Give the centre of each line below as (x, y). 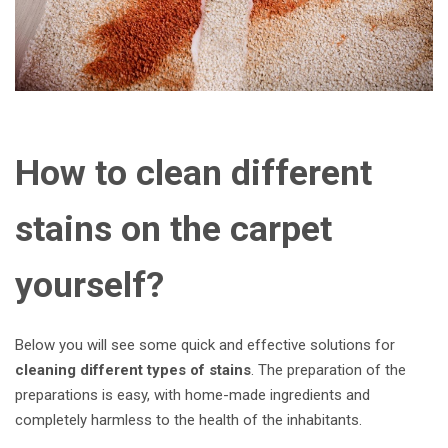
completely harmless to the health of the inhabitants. (190, 419)
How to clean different (193, 172)
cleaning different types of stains (133, 369)
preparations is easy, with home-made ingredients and (192, 394)
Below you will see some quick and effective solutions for (205, 344)
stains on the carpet (173, 228)
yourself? (89, 284)
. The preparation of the (328, 369)
